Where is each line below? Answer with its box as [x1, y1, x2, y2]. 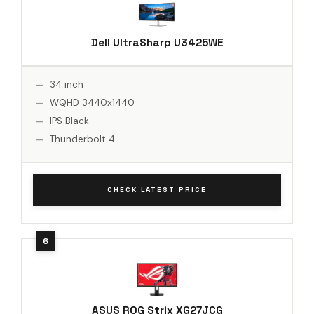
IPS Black [50, 114, 89, 127]
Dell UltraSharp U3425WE [90, 35, 224, 49]
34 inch [50, 78, 83, 90]
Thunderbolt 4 [50, 132, 115, 145]
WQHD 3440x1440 [50, 96, 135, 109]
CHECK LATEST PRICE [107, 184, 207, 194]
